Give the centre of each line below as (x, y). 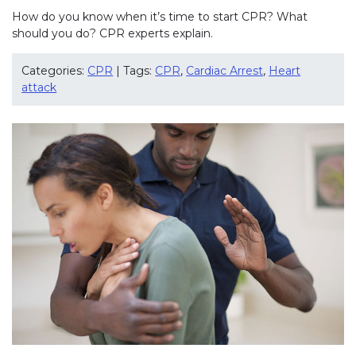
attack (39, 88)
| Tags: (134, 71)
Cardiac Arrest (225, 71)
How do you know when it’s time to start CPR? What (160, 16)
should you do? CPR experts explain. (112, 33)
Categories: (55, 71)
